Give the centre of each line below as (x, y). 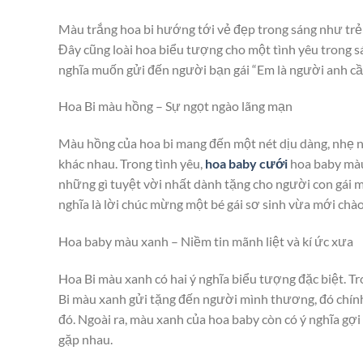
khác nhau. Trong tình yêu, (132, 164)
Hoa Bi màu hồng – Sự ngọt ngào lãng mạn (175, 106)
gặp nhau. (85, 339)
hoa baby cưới (246, 164)
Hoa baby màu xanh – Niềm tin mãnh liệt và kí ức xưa (206, 241)
